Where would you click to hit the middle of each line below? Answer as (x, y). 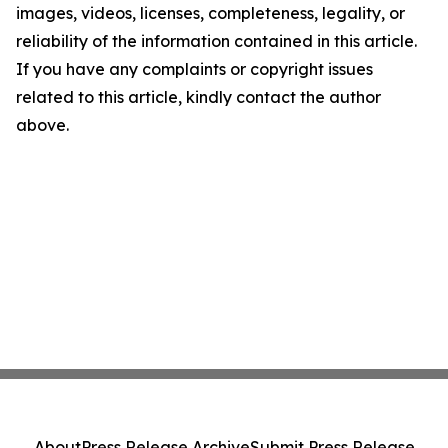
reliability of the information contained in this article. (216, 41)
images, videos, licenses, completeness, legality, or (210, 13)
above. (42, 125)
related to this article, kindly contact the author (198, 97)
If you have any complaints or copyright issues (194, 69)
